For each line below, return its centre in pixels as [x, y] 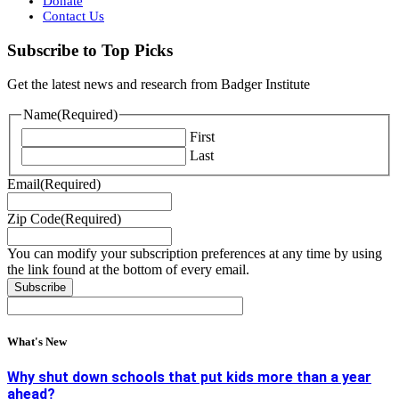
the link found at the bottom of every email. [128, 270]
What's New [37, 342]
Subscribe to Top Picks [90, 50]
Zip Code [34, 219]
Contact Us [73, 16]
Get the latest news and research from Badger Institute [159, 85]
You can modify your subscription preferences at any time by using [195, 254]
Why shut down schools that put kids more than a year [189, 378]
